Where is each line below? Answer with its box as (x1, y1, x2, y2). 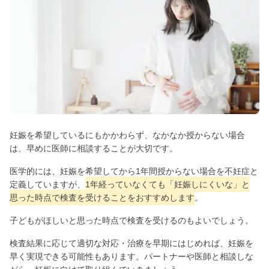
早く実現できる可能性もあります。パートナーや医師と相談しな (10, 251, 253, 261)
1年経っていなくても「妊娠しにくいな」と (85, 179, 250, 189)
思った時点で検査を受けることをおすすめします (10, 192, 195, 202)
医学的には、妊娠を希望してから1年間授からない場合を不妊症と (10, 166, 258, 176)
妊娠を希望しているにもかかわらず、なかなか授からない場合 (10, 130, 245, 140)
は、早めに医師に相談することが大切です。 (10, 143, 178, 153)
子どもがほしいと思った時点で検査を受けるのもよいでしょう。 (10, 215, 253, 225)
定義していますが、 (10, 179, 85, 189)
